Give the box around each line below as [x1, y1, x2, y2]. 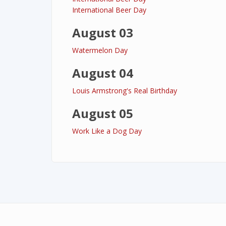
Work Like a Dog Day [72, 126, 142, 136]
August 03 [72, 24, 133, 41]
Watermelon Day [72, 45, 128, 55]
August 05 [72, 105, 133, 122]
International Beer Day [72, 5, 146, 15]
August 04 [72, 65, 133, 81]
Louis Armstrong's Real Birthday [72, 86, 177, 95]
